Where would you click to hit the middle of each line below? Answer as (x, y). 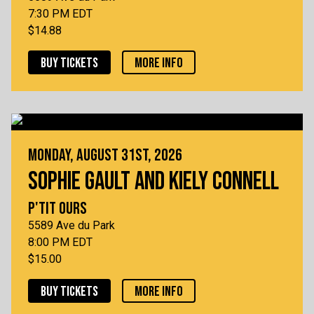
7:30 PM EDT (60, 14)
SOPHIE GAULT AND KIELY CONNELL (153, 182)
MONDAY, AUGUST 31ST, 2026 (105, 156)
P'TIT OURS (57, 209)
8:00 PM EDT (60, 243)
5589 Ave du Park (71, 226)
